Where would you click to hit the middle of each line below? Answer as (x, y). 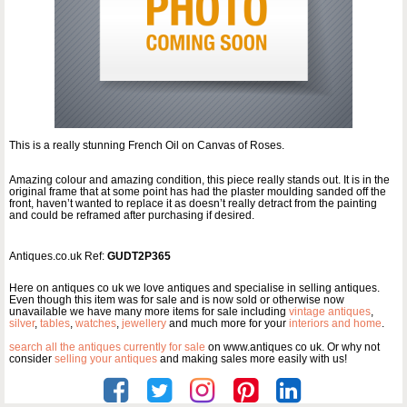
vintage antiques (330, 311)
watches (96, 323)
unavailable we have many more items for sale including (149, 311)
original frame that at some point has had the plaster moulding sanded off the (198, 191)
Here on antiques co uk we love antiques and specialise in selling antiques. (194, 288)
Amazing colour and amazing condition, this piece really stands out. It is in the (199, 179)
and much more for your (228, 323)
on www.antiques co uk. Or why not (293, 347)
